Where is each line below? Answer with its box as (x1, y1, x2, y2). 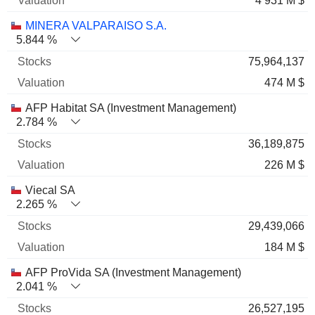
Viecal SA (25, 184, 75, 196)
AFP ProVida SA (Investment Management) (25, 266, 241, 278)
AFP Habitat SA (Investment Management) (25, 101, 236, 114)
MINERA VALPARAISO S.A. (25, 19, 167, 32)
